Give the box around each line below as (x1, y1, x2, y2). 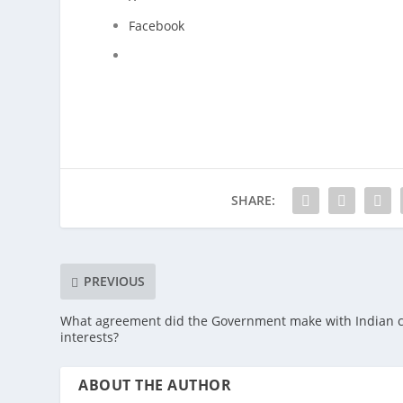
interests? (60, 327, 120, 345)
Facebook (129, 17, 185, 35)
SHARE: (231, 191, 276, 209)
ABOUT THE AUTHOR (78, 374, 232, 395)
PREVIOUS (84, 273, 146, 291)
